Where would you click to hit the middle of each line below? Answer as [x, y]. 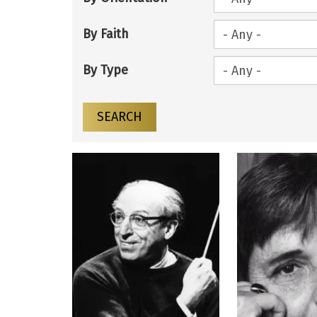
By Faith [106, 34]
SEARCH [120, 117]
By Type [105, 70]
